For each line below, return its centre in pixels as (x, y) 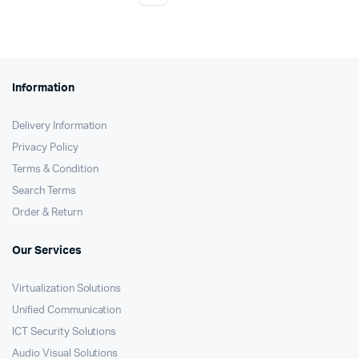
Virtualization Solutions (67, 289)
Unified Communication (67, 311)
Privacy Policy (45, 148)
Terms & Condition (55, 169)
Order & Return (47, 213)
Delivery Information (60, 126)
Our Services (47, 251)
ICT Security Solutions (65, 332)
